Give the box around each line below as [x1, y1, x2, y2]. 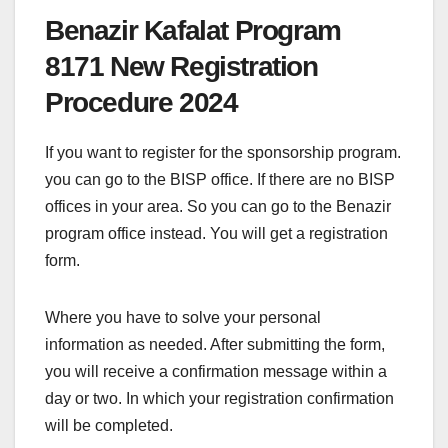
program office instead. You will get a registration [45, 224, 388, 242]
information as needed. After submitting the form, [45, 335, 385, 353]
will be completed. [45, 416, 173, 434]
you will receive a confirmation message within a [45, 362, 387, 380]
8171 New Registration [45, 50, 318, 82]
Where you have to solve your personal [45, 308, 321, 326]
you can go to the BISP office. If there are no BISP [45, 170, 395, 188]
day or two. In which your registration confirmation [45, 389, 394, 407]
